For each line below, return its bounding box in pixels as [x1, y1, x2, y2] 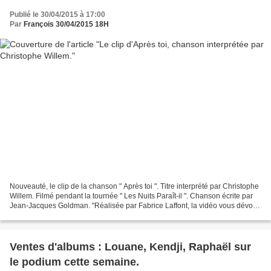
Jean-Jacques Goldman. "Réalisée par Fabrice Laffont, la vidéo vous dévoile [10, 201, 261, 210]
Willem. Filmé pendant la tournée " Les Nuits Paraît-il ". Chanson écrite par [10, 191, 253, 200]
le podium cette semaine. [10, 255, 139, 268]
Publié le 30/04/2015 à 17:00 [10, 10, 105, 19]
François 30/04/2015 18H [24, 20, 109, 29]
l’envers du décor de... [10, 211, 82, 220]
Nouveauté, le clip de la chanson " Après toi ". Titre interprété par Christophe [10, 181, 259, 191]
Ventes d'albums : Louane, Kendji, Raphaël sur [10, 240, 251, 253]
